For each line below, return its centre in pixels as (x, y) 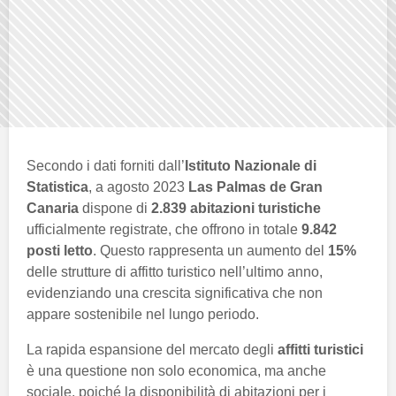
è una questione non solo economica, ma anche (176, 371)
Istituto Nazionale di (251, 166)
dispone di (115, 209)
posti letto (60, 251)
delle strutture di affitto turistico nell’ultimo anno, (175, 272)
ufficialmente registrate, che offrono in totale (164, 230)
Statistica (57, 187)
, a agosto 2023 (138, 187)
